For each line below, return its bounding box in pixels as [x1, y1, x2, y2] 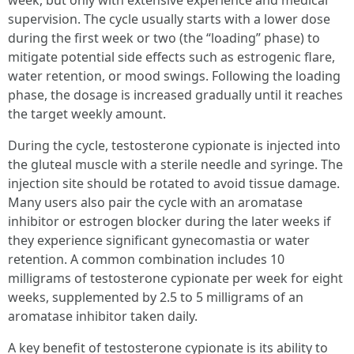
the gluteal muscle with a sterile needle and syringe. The [8, 156, 343, 173]
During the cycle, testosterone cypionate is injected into [8, 137, 341, 154]
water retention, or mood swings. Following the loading [8, 67, 341, 85]
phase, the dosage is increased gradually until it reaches [8, 86, 343, 104]
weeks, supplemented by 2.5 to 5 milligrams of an [8, 288, 303, 306]
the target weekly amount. [8, 105, 166, 122]
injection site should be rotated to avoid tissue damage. [8, 175, 340, 192]
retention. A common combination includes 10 [8, 250, 284, 268]
